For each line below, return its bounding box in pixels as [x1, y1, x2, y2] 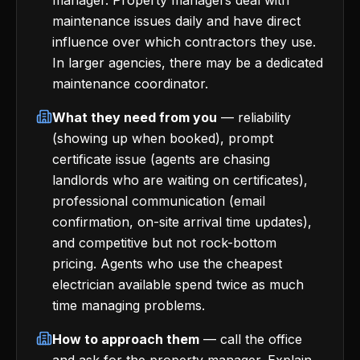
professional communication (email [52, 193, 265, 209]
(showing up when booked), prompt [52, 130, 273, 146]
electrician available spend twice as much [52, 276, 304, 292]
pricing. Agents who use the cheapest [52, 256, 282, 272]
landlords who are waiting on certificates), [52, 172, 308, 188]
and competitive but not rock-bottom [52, 235, 276, 251]
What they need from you [52, 109, 217, 125]
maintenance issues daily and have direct [52, 13, 301, 29]
